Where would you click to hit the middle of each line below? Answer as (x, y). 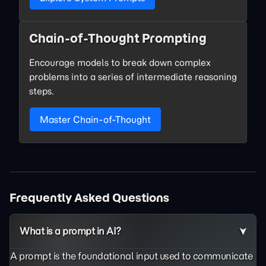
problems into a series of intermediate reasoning (133, 77)
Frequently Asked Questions (89, 198)
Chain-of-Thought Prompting (118, 38)
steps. (42, 91)
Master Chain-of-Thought (95, 119)
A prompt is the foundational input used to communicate (131, 256)
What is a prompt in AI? (70, 231)
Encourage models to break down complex (120, 62)
